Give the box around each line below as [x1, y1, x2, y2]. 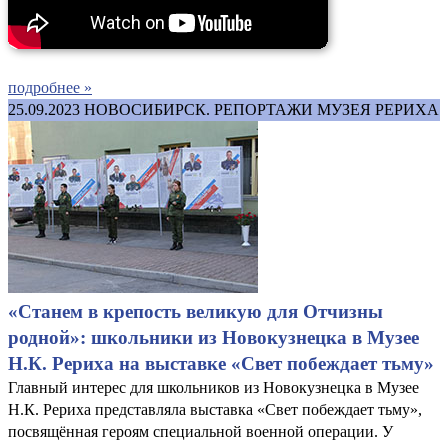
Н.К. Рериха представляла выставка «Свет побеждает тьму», [8, 400, 422, 418]
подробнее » [8, 78, 92, 96]
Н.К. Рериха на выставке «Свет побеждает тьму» [8, 352, 434, 374]
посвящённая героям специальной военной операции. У [8, 422, 393, 440]
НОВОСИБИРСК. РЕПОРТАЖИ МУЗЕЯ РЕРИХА [84, 100, 439, 118]
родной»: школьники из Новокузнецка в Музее [8, 326, 419, 348]
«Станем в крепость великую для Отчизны [8, 300, 383, 322]
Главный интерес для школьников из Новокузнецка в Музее [8, 378, 419, 396]
